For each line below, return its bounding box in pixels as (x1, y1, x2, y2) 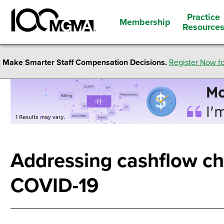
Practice (187, 11, 220, 22)
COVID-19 (10, 173, 98, 197)
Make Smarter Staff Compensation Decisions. (2, 57, 167, 67)
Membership (119, 16, 170, 27)
